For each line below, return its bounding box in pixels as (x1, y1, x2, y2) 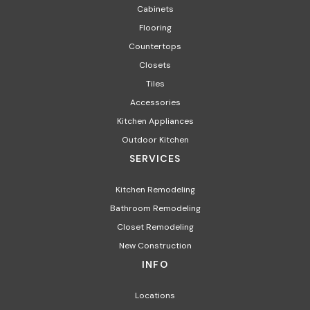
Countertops (129, 41, 181, 53)
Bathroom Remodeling (109, 203, 201, 215)
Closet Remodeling (116, 221, 194, 233)
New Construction (118, 240, 192, 252)
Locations (135, 290, 175, 302)
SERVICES (129, 152, 181, 165)
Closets (139, 60, 171, 71)
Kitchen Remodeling (115, 184, 195, 196)
